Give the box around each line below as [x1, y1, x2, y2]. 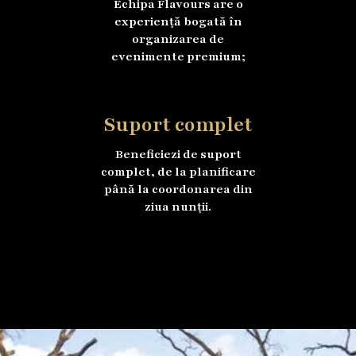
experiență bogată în [114, 14, 242, 30]
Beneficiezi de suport [114, 145, 242, 162]
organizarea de [132, 31, 224, 48]
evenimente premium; [110, 48, 246, 65]
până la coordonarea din [103, 180, 253, 197]
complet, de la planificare [100, 163, 256, 180]
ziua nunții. [145, 198, 211, 215]
